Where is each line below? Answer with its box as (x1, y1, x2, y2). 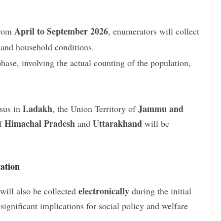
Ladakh (23, 102, 52, 115)
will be (142, 117, 169, 129)
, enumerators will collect (108, 25, 199, 37)
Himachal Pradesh (4, 116, 75, 130)
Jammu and (138, 102, 184, 115)
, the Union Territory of (52, 102, 138, 114)
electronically (78, 184, 129, 197)
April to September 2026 (14, 24, 108, 37)
